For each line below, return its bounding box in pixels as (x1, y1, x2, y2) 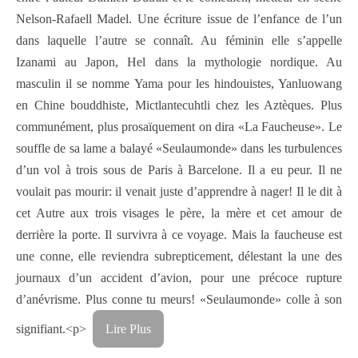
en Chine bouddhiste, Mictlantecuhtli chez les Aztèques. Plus (16, 97, 342, 112)
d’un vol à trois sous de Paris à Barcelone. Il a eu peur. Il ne (16, 162, 342, 177)
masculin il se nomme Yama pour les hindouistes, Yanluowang (16, 76, 342, 90)
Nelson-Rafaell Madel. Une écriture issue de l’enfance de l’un (16, 11, 342, 26)
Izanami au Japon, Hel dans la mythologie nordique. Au (16, 54, 342, 69)
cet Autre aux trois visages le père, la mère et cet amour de (16, 205, 342, 220)
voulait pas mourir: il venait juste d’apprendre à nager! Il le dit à (16, 184, 342, 198)
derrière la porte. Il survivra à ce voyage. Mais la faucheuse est (16, 227, 342, 241)
